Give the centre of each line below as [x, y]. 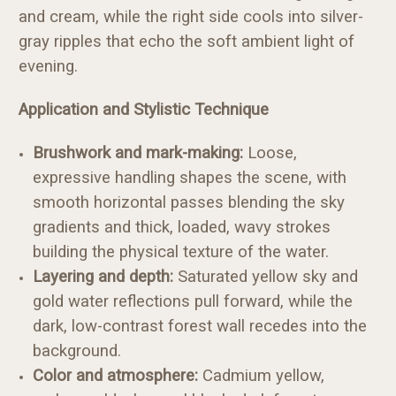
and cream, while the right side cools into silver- [191, 16]
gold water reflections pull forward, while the [193, 301]
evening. [48, 66]
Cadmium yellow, [262, 375]
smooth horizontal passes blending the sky [189, 202]
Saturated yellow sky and [266, 276]
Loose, [270, 152]
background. [77, 350]
